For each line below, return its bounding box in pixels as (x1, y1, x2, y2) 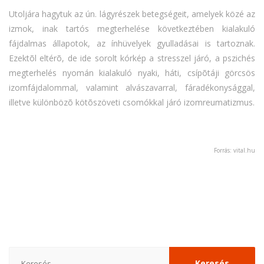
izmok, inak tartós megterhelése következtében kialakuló (9, 23, 255, 35)
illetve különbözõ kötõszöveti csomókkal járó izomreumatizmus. (9, 97, 255, 108)
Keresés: (8, 247, 45, 259)
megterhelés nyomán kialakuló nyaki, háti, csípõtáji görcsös (9, 67, 255, 79)
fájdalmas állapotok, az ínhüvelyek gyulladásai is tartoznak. (9, 38, 255, 49)
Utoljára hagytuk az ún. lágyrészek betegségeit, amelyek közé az (9, 8, 255, 20)
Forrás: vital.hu (214, 146, 255, 155)
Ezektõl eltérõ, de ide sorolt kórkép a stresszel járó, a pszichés (9, 52, 255, 64)
